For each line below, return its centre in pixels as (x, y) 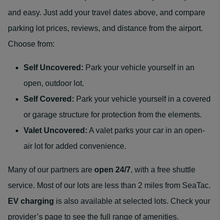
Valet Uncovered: (55, 130)
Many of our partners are (51, 170)
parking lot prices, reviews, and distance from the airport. (105, 28)
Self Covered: (50, 99)
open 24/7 (112, 170)
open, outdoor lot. (54, 83)
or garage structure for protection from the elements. (113, 115)
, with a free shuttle (163, 170)
